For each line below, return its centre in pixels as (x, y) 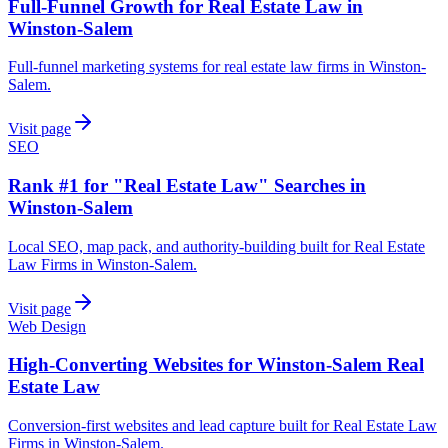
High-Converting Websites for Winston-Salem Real (216, 365)
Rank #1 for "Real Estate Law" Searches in (187, 185)
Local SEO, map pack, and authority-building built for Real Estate (216, 246)
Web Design (47, 326)
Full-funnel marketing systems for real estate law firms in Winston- (217, 67)
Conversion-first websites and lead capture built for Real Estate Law (222, 426)
